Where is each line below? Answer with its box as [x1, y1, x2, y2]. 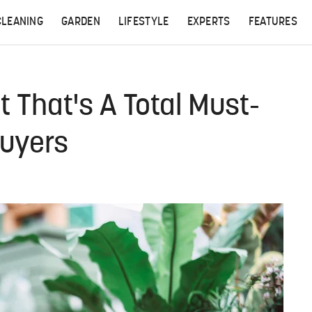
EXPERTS [187, 17, 231, 28]
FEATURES [248, 17, 298, 28]
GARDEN [61, 17, 100, 28]
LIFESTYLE [118, 17, 169, 28]
